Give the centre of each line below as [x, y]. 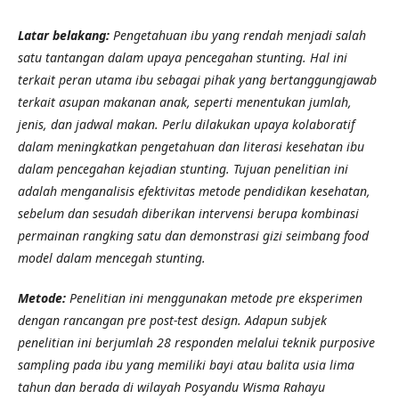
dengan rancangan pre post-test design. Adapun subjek [172, 320]
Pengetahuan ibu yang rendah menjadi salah [240, 35]
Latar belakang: [64, 35]
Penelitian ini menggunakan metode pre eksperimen [216, 297]
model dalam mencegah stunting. [112, 257]
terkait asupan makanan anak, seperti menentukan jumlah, [185, 102]
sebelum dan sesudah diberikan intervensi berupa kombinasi [188, 213]
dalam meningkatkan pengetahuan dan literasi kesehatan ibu [191, 146]
